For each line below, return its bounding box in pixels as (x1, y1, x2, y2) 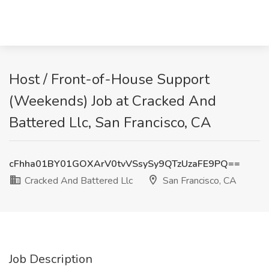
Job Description (9, 251, 92, 267)
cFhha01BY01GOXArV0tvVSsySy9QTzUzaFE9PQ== (9, 157, 240, 171)
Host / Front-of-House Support (9, 70, 210, 89)
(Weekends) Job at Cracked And (9, 91, 216, 110)
